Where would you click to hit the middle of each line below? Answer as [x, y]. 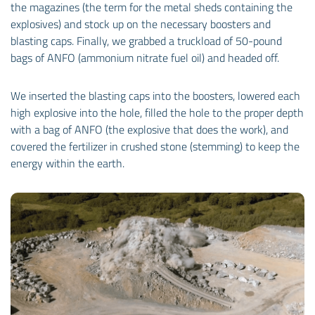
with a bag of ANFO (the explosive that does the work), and [149, 130]
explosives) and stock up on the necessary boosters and [141, 24]
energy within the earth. [67, 163]
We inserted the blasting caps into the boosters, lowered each [155, 96]
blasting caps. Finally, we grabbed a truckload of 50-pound [146, 41]
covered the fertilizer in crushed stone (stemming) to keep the [155, 147]
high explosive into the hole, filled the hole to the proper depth [157, 113]
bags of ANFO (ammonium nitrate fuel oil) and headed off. [145, 58]
